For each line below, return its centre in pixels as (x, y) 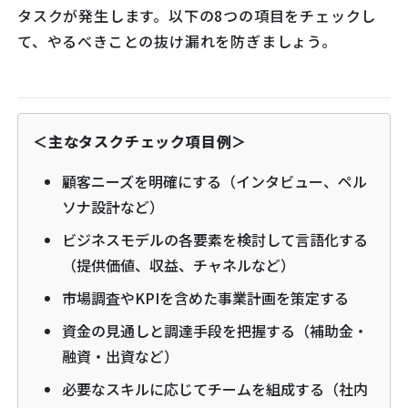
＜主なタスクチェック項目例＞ (140, 141)
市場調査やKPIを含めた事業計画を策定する (205, 297)
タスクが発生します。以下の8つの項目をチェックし (197, 15)
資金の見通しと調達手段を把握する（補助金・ (215, 330)
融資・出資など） (120, 356)
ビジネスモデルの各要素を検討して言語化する (215, 239)
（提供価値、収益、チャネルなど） (178, 265)
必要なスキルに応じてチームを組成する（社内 (215, 388)
